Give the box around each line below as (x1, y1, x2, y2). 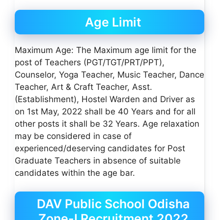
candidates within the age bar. (15, 167, 135, 178)
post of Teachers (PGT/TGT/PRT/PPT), (15, 57, 165, 67)
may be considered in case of (15, 131, 132, 141)
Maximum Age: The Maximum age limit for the (15, 45, 196, 55)
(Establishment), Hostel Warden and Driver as (15, 94, 195, 104)
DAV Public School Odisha (37, 196, 190, 211)
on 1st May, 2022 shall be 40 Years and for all (15, 106, 195, 116)
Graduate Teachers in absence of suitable (15, 155, 181, 165)
